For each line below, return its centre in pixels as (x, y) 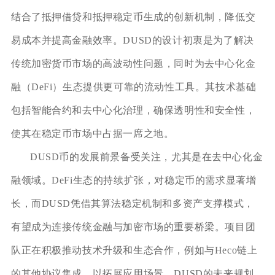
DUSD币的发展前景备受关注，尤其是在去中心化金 (146, 157)
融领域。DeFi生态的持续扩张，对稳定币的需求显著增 (134, 180)
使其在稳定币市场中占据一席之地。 (92, 133)
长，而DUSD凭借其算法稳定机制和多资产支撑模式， (132, 203)
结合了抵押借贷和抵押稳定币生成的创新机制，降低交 (133, 17)
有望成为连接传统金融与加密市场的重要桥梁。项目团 (133, 227)
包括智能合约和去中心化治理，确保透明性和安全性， (133, 110)
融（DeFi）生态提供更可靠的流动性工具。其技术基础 (134, 87)
